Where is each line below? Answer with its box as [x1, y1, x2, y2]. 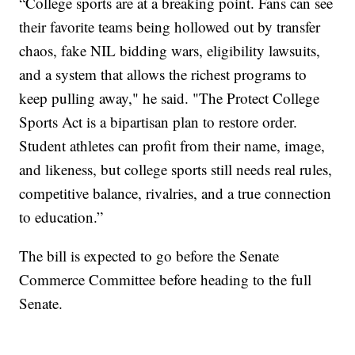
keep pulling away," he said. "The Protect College [19, 88, 320, 109]
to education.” [19, 207, 104, 227]
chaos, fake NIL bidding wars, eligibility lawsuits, [19, 40, 321, 61]
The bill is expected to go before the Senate [19, 246, 280, 266]
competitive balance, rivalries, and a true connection [19, 183, 332, 204]
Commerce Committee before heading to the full [19, 269, 312, 290]
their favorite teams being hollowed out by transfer [19, 17, 321, 37]
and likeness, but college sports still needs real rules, [19, 159, 333, 180]
